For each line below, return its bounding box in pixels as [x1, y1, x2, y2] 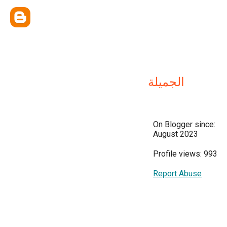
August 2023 [153, 129, 198, 139]
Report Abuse [153, 169, 202, 178]
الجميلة [148, 75, 184, 89]
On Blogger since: [153, 120, 215, 129]
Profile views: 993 [153, 149, 217, 159]
